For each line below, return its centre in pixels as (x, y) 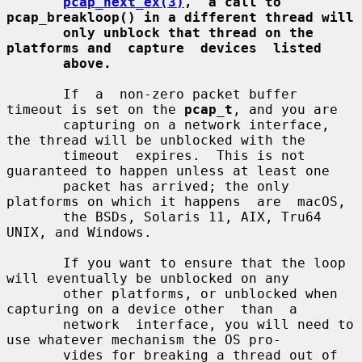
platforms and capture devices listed (164, 48)
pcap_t (208, 109)
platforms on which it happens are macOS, (176, 201)
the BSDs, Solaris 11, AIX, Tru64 (35, 217)
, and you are (285, 109)
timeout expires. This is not (35, 155)
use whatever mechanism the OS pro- (144, 339)
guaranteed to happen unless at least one (168, 170)
